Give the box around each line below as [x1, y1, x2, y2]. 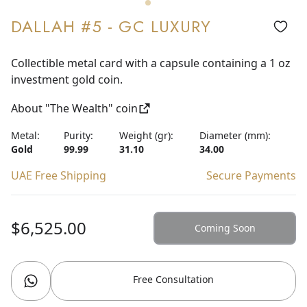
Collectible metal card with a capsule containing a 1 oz [11, 55, 291, 71]
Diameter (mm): [199, 128, 271, 142]
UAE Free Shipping [11, 167, 106, 183]
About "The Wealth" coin [11, 100, 138, 116]
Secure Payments [206, 167, 296, 183]
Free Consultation [133, 272, 214, 286]
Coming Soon [194, 221, 256, 234]
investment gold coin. [11, 71, 123, 87]
